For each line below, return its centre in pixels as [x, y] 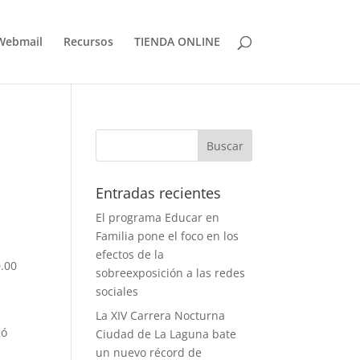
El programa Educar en [158, 217]
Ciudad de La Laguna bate [166, 334]
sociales [117, 291]
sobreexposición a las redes [171, 273]
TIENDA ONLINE [177, 41]
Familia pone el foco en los [168, 236]
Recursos [88, 41]
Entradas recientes [159, 193]
